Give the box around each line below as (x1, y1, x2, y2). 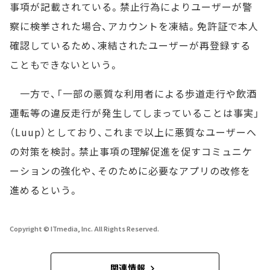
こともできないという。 (10, 57, 119, 72)
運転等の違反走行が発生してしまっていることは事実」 (10, 105, 260, 120)
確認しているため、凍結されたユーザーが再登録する (10, 37, 251, 52)
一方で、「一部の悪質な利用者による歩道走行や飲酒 (10, 86, 257, 101)
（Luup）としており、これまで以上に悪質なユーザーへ (10, 124, 257, 139)
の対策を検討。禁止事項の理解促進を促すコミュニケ (10, 143, 253, 159)
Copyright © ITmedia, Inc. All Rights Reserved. (10, 223, 159, 233)
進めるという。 (10, 182, 79, 197)
